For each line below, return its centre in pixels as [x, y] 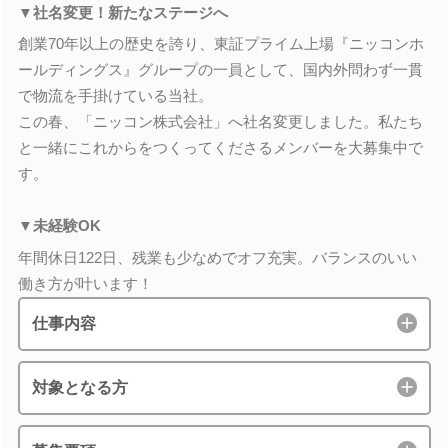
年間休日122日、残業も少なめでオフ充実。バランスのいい [217, 257]
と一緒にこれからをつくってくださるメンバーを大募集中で [220, 147]
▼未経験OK [59, 225]
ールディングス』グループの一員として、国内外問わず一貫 [220, 69]
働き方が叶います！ [85, 283]
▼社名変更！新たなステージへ [122, 12]
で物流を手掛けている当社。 [115, 95]
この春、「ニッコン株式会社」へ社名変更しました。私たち [220, 121]
